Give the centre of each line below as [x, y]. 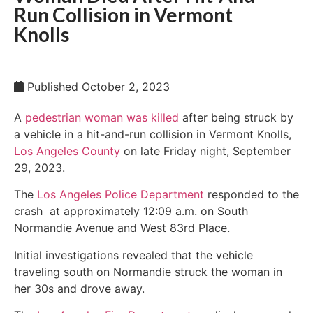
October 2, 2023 [126, 87]
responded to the [252, 195]
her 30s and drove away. [79, 288]
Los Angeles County [67, 151]
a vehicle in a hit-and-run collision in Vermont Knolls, [153, 134]
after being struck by [236, 117]
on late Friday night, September [205, 151]
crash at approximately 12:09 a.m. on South [131, 211]
